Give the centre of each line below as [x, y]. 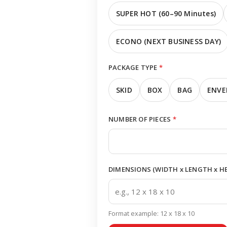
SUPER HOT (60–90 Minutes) [166, 13]
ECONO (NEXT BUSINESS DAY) [168, 41]
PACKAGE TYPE [133, 67]
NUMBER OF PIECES [140, 119]
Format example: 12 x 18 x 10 [152, 213]
